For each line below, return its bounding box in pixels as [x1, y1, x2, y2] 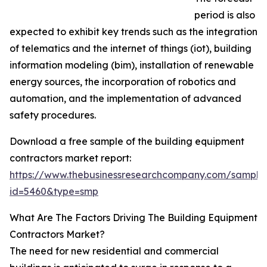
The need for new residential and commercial [10, 245, 219, 257]
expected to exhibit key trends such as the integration [10, 26, 257, 38]
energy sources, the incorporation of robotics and [10, 76, 236, 88]
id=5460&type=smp [10, 185, 98, 198]
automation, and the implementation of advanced [10, 92, 241, 105]
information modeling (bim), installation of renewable [10, 59, 254, 72]
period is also [194, 9, 255, 21]
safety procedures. [10, 109, 96, 122]
